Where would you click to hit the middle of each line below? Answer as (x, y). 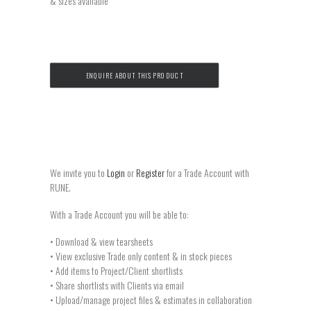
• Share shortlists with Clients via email (117, 285)
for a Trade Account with (207, 173)
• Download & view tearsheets (101, 241)
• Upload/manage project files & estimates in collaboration (151, 300)
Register (150, 173)
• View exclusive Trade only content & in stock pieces (141, 256)
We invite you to (78, 173)
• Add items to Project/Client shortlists (116, 270)
